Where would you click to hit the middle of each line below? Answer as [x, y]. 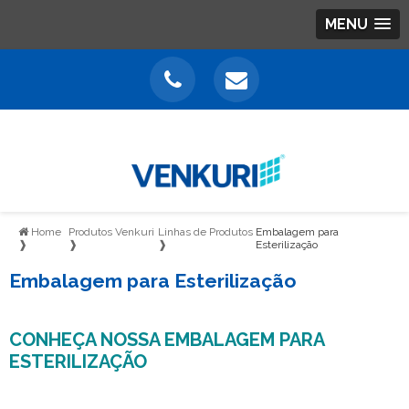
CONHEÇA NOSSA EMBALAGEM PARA [167, 340]
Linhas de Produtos [205, 232]
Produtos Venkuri [111, 232]
